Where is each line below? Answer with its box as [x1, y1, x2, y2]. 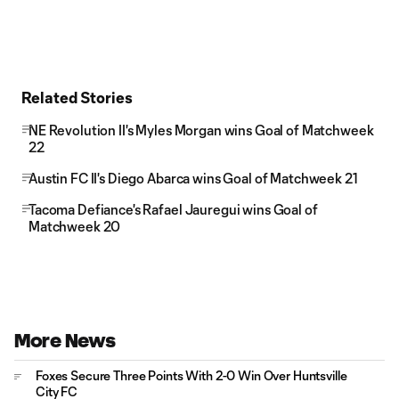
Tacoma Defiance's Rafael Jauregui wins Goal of [28, 201, 318, 217]
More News [14, 330, 116, 351]
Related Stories [21, 88, 133, 106]
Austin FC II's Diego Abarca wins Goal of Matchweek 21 [28, 170, 358, 186]
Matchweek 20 [28, 218, 121, 234]
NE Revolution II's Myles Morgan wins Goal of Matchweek [28, 122, 374, 138]
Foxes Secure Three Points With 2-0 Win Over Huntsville [36, 368, 347, 383]
